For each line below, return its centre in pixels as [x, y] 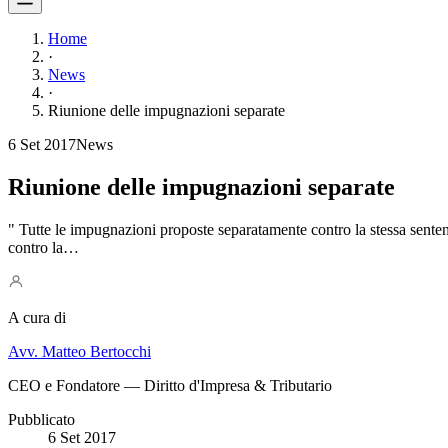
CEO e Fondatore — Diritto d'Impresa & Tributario [170, 385]
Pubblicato [41, 419]
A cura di [37, 317]
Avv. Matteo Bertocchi [79, 351]
